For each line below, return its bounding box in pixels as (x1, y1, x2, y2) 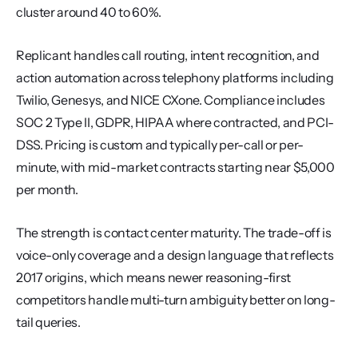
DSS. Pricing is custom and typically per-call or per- (16, 137, 304, 153)
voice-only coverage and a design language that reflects (16, 247, 334, 263)
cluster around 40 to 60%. (16, 4, 161, 20)
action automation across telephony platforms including (16, 70, 334, 86)
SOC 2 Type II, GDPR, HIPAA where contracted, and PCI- (16, 114, 335, 130)
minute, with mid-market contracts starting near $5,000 (16, 159, 335, 175)
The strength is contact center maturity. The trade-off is (16, 225, 332, 241)
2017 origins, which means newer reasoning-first (16, 269, 291, 285)
